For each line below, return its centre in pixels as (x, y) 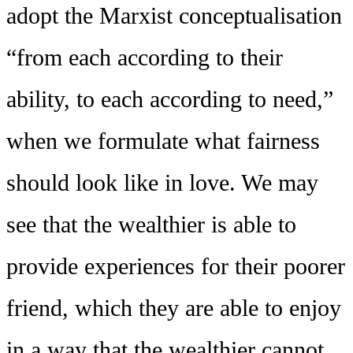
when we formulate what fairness (163, 141)
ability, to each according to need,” (170, 99)
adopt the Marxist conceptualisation (174, 15)
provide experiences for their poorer (176, 266)
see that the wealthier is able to (151, 224)
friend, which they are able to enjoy (174, 308)
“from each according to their (145, 57)
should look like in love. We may (162, 182)
